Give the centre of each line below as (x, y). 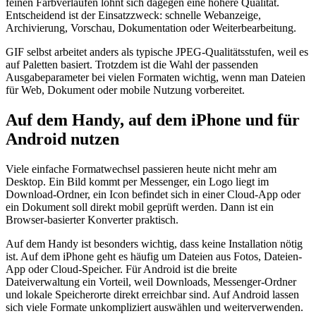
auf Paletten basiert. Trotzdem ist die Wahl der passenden (132, 65)
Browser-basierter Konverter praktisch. (92, 219)
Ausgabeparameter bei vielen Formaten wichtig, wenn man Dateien (156, 78)
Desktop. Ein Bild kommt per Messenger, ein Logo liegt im (137, 181)
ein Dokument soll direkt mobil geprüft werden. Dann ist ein (140, 207)
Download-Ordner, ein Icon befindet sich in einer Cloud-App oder (153, 194)
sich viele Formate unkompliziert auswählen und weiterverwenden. (154, 307)
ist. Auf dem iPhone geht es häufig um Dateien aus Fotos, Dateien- (154, 256)
